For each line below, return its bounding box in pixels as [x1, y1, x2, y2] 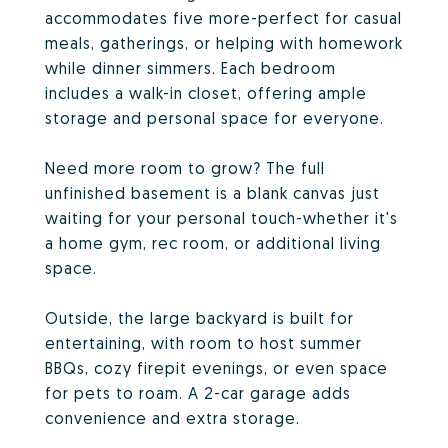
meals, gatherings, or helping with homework [45, 33, 403, 53]
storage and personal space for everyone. [45, 108, 384, 128]
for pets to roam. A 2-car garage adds [45, 383, 351, 403]
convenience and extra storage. [45, 408, 300, 428]
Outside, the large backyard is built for [45, 308, 354, 328]
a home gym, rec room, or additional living [45, 233, 381, 253]
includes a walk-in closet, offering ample [45, 83, 367, 103]
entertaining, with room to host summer [45, 333, 362, 353]
